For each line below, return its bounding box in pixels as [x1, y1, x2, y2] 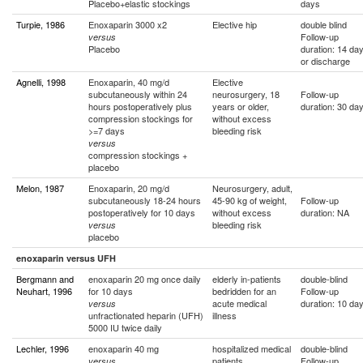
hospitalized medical [212, 342, 291, 355]
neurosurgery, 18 [212, 88, 280, 100]
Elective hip [212, 18, 257, 31]
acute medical [212, 297, 267, 310]
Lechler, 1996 [16, 342, 69, 355]
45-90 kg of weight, [212, 194, 287, 207]
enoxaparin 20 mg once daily [88, 272, 201, 285]
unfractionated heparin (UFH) [88, 309, 203, 322]
